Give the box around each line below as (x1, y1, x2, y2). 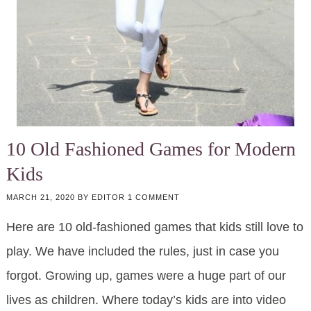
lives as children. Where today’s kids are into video (6, 293, 286, 308)
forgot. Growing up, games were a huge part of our (6, 269, 286, 283)
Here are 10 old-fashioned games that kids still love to (6, 220, 303, 235)
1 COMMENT (127, 193, 180, 202)
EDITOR (91, 193, 125, 202)
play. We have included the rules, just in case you (6, 244, 279, 259)
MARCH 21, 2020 (6, 193, 75, 202)
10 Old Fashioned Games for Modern (6, 138, 296, 160)
